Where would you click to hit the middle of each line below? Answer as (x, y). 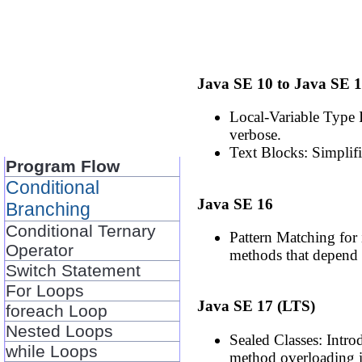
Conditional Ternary (81, 230)
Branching (48, 209)
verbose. (256, 135)
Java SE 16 (236, 204)
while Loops (52, 351)
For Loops (45, 290)
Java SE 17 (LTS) (257, 306)
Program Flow (63, 166)
